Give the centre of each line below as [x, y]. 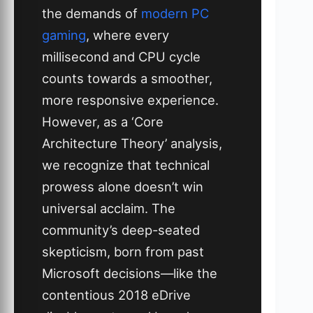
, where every [128, 35]
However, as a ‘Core [103, 121]
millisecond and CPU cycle [121, 56]
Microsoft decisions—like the [130, 273]
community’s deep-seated [121, 230]
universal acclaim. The [109, 208]
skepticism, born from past [123, 251]
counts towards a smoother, [127, 78]
